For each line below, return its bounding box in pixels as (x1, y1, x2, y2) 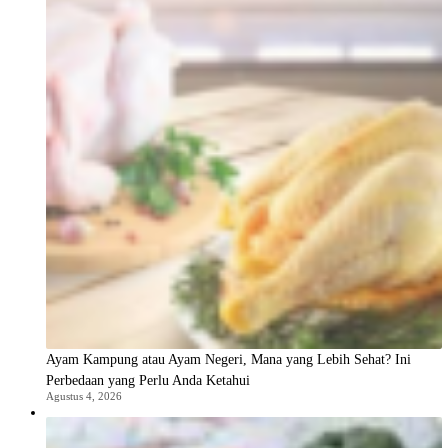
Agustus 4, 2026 (46, 390, 122, 403)
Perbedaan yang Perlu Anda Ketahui (46, 373, 250, 389)
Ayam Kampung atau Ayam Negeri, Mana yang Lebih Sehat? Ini (46, 352, 411, 368)
